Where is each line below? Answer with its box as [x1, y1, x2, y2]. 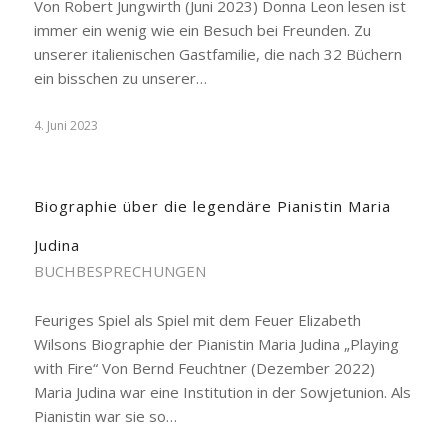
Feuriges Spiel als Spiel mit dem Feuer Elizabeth [33, 310, 361, 330]
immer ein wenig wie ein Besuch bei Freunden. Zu [33, 20, 371, 40]
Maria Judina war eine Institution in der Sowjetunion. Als [33, 382, 411, 402]
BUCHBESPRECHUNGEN [33, 261, 206, 281]
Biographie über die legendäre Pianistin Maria [33, 196, 391, 216]
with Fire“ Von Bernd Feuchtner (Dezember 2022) [33, 358, 375, 378]
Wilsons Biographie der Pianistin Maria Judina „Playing [33, 334, 399, 354]
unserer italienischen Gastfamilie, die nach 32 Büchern [33, 44, 402, 64]
